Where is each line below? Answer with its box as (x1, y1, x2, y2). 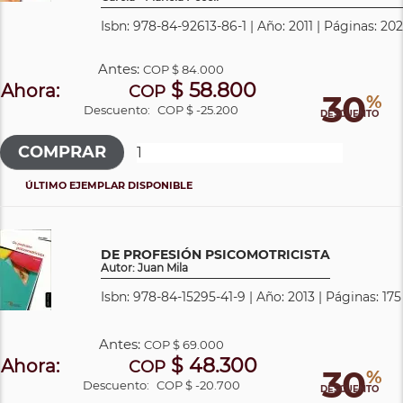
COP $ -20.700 (156, 377, 240, 392)
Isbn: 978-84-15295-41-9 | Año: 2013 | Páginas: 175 (101, 288, 401, 305)
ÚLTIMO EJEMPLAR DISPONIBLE (25, 178, 193, 192)
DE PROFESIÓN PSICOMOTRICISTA (101, 246, 330, 263)
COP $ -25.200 (157, 102, 239, 117)
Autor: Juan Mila (101, 260, 188, 274)
